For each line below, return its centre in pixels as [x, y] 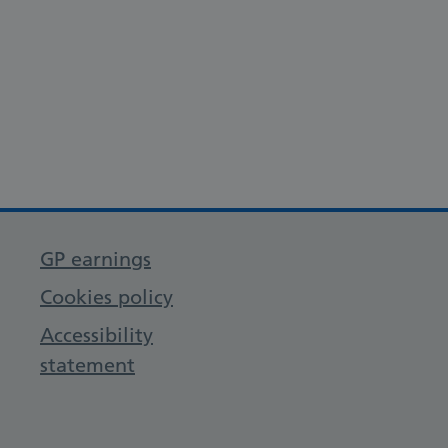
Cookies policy [106, 297]
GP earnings [95, 259]
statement [87, 365]
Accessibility [96, 335]
